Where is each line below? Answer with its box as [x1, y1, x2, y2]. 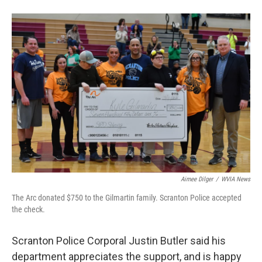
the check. [12, 205, 45, 214]
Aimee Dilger [181, 175, 213, 183]
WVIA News [221, 175, 250, 183]
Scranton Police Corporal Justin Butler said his [12, 235, 226, 247]
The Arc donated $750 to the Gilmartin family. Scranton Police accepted [12, 193, 242, 202]
